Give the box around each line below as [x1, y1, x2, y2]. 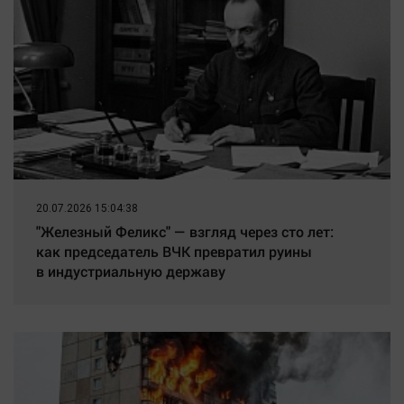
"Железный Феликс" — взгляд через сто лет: [36, 222, 334, 242]
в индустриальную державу [36, 262, 225, 281]
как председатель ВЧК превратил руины [36, 242, 312, 262]
